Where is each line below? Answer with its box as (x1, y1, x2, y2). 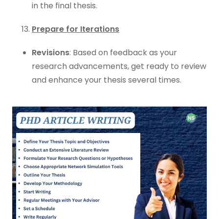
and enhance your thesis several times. (32, 74, 181, 86)
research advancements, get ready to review (32, 61, 206, 72)
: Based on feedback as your (69, 47, 177, 58)
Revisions (32, 47, 69, 58)
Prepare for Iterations (32, 23, 119, 35)
